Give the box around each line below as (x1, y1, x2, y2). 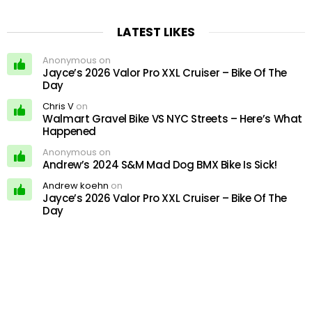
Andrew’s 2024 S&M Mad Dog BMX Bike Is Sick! (42, 157, 277, 173)
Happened (42, 124, 96, 139)
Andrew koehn (42, 179, 109, 193)
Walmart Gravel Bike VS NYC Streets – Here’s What (42, 111, 302, 127)
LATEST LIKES (117, 24, 195, 41)
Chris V (42, 100, 74, 114)
